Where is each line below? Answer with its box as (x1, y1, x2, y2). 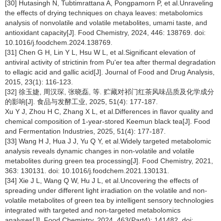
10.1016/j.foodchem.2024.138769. (5, 38, 112, 46)
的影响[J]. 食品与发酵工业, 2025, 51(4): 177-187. (5, 97, 158, 106)
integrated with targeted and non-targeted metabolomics (5, 206, 181, 214)
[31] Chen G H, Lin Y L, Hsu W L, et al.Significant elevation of (5, 48, 195, 56)
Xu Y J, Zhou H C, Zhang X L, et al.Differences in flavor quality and (5, 107, 213, 115)
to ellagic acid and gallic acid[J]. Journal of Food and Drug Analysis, (5, 68, 215, 76)
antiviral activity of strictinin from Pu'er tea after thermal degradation (5, 58, 216, 66)
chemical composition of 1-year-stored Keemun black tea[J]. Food (5, 117, 210, 125)
